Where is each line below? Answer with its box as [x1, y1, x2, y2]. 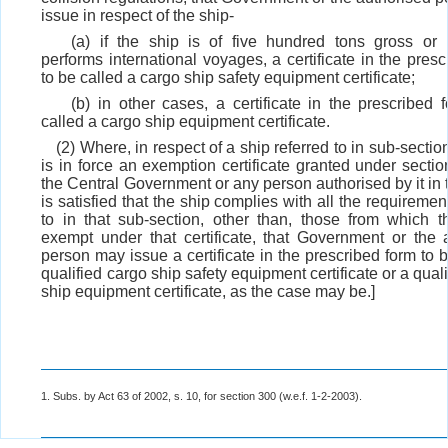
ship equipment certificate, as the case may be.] [41, 283, 376, 301]
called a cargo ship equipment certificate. [41, 113, 331, 131]
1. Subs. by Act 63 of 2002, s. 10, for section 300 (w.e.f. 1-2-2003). [41, 390, 363, 403]
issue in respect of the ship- [41, 7, 235, 25]
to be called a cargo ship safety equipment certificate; [41, 69, 416, 87]
